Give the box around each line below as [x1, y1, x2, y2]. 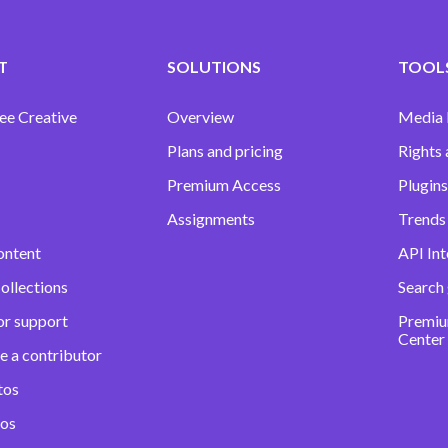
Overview [167, 107, 235, 126]
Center [397, 329, 445, 348]
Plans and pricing [167, 141, 284, 160]
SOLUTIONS [167, 57, 262, 76]
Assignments [167, 209, 256, 228]
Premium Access [167, 175, 282, 194]
